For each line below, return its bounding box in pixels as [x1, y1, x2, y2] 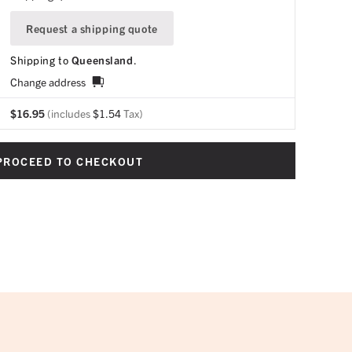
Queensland [71, 53, 134, 67]
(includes [47, 106, 93, 120]
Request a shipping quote [26, 21, 158, 35]
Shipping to [10, 53, 71, 67]
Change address [10, 75, 86, 89]
